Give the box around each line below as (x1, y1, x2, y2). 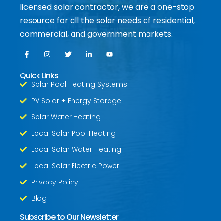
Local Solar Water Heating (31, 145, 121, 155)
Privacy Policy (31, 177, 78, 187)
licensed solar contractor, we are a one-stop (20, 1, 194, 13)
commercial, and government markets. (20, 28, 173, 39)
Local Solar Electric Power (31, 161, 119, 171)
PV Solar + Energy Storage (31, 96, 121, 106)
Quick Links (20, 70, 58, 82)
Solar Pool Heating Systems (31, 79, 127, 90)
